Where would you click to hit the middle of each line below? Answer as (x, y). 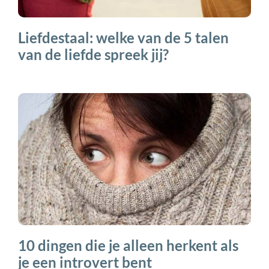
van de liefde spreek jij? (93, 54)
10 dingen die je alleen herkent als (128, 245)
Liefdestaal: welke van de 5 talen (123, 37)
